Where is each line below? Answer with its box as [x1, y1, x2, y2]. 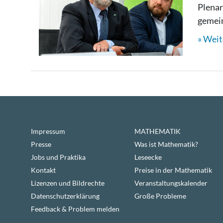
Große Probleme [134, 191, 187, 200]
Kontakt [31, 165, 56, 174]
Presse [31, 139, 51, 148]
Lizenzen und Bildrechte [31, 178, 105, 187]
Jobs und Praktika [31, 152, 86, 161]
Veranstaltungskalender [134, 178, 208, 187]
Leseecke [134, 152, 162, 161]
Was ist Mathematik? [134, 139, 199, 148]
